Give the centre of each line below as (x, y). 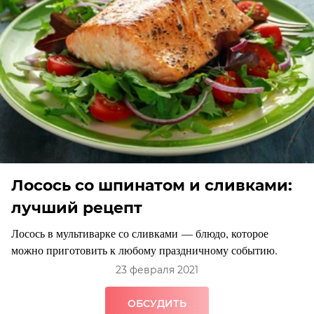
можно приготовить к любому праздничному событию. (144, 250)
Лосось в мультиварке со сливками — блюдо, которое (140, 233)
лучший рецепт (77, 208)
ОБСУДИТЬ (157, 304)
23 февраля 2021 (157, 270)
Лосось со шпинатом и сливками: (152, 186)
